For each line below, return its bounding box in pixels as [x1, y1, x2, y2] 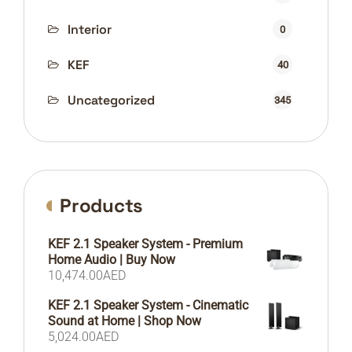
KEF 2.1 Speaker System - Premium [48, 236, 243, 252]
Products [60, 193, 143, 218]
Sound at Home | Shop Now [48, 313, 201, 329]
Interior [68, 21, 112, 38]
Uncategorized [68, 92, 155, 109]
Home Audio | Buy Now [48, 252, 175, 268]
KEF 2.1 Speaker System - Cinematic [48, 298, 248, 313]
